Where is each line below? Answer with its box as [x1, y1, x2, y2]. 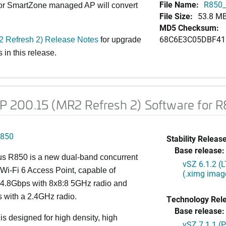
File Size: [159, 11, 193, 21]
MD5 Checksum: [159, 22, 219, 33]
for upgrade [100, 35, 141, 44]
